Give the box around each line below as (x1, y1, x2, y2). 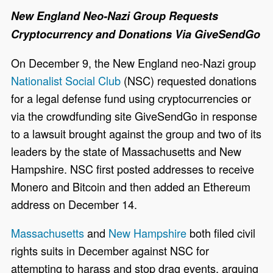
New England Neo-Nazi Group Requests (11, 7, 219, 24)
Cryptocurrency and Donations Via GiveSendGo (11, 26, 261, 42)
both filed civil (186, 224, 256, 241)
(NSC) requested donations (121, 72, 257, 88)
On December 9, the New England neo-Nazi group (11, 54, 257, 71)
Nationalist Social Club (11, 72, 121, 88)
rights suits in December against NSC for (11, 242, 210, 258)
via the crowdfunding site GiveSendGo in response (11, 107, 258, 124)
